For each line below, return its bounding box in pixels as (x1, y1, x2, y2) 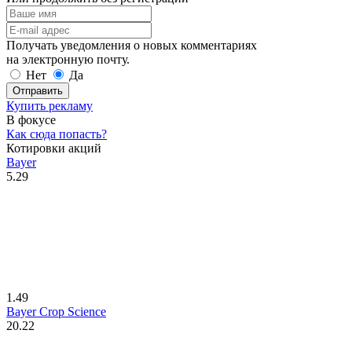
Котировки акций (6, 141, 101, 156)
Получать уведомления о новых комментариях (6, 38, 257, 53)
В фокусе (6, 113, 56, 127)
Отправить (13, 85, 63, 97)
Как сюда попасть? (6, 127, 107, 141)
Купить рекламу (6, 99, 93, 113)
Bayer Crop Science (6, 305, 106, 319)
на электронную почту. (6, 53, 130, 67)
